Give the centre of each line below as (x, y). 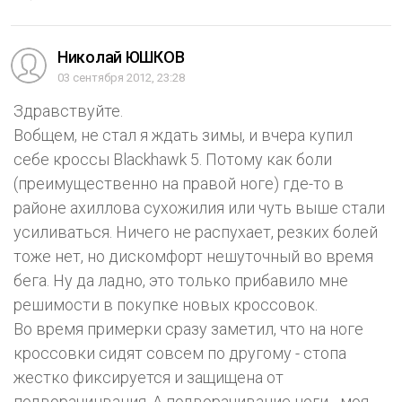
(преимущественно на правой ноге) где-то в (179, 184)
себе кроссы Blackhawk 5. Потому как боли (173, 160)
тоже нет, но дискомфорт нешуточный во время (193, 257)
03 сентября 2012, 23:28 (121, 78)
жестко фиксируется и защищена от (149, 378)
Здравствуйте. (68, 111)
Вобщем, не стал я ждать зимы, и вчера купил (183, 135)
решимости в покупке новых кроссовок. (166, 305)
